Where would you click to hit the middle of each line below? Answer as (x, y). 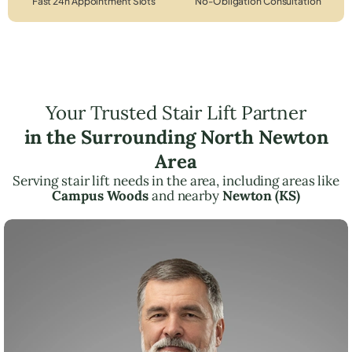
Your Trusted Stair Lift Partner (176, 112)
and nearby (185, 195)
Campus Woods (101, 195)
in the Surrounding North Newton (176, 137)
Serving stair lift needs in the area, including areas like (176, 180)
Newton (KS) (261, 195)
